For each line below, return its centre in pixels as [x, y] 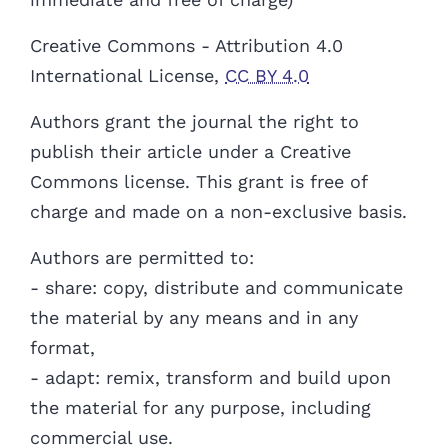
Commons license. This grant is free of [198, 182]
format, [62, 348]
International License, [127, 76]
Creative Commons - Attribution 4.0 [186, 46]
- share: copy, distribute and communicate [216, 288]
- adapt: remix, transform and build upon [210, 378]
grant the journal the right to [232, 122]
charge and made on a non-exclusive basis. [218, 212]
